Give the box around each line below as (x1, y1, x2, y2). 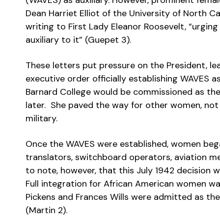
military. (26, 112, 57, 124)
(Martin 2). (26, 204, 67, 216)
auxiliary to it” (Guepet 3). (26, 34, 131, 46)
